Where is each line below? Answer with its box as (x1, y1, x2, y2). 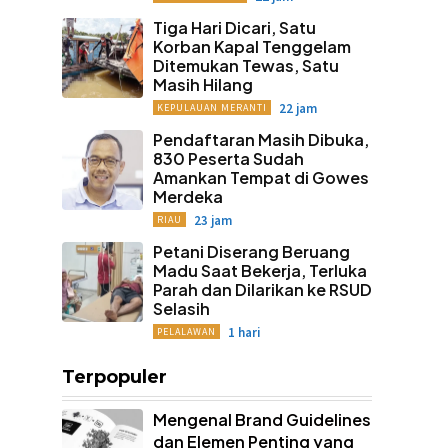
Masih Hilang (152, 73, 253, 95)
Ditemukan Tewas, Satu (152, 54, 339, 76)
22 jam (278, 99, 317, 117)
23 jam (193, 211, 232, 229)
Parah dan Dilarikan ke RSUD (152, 278, 372, 300)
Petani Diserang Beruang (152, 240, 350, 262)
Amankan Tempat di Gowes (152, 166, 369, 188)
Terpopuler (62, 365, 167, 388)
